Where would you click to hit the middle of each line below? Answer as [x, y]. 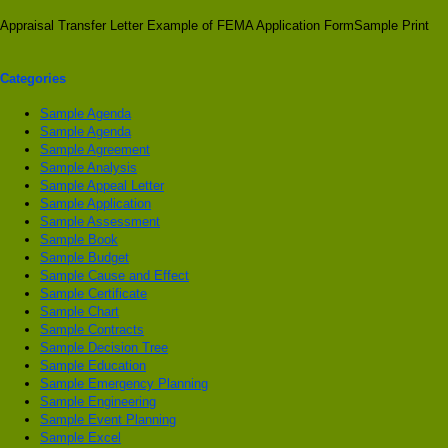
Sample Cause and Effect [114, 276]
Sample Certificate [93, 294]
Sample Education [93, 366]
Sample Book [79, 240]
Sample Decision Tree [104, 348]
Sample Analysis [88, 168]
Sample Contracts [92, 330]
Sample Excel [80, 438]
